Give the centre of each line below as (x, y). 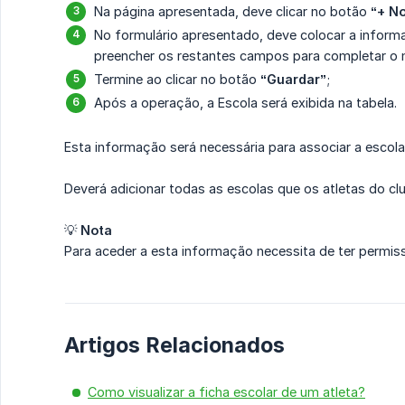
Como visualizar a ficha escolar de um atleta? (226, 392)
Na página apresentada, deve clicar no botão (232, 12)
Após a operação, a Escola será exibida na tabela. (245, 103)
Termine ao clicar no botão (177, 80)
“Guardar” (293, 80)
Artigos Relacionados (174, 345)
